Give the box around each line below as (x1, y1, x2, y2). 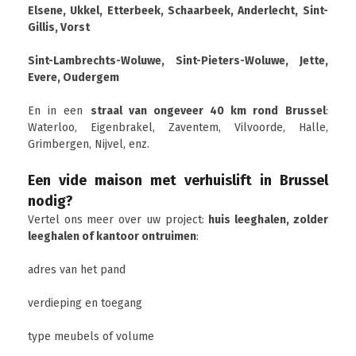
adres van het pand (28, 263, 126, 277)
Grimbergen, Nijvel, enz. (28, 137, 149, 151)
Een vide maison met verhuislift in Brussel (28, 172, 328, 189)
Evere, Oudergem (28, 71, 119, 84)
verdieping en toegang (28, 296, 142, 310)
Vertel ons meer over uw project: (28, 213, 209, 226)
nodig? (28, 192, 73, 210)
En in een (28, 104, 91, 118)
